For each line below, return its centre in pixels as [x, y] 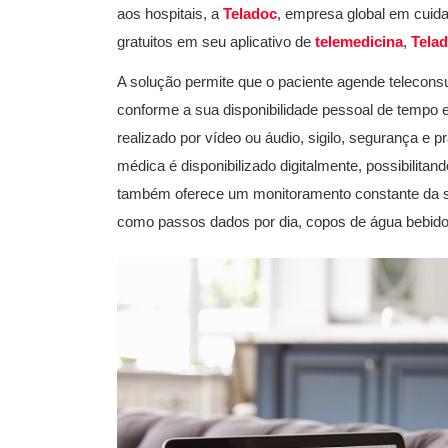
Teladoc [250, 13]
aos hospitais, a [170, 13]
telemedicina [359, 41]
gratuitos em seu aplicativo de [216, 41]
